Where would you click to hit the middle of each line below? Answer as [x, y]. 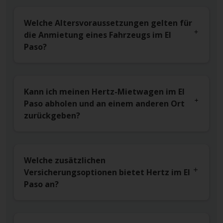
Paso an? [41, 184]
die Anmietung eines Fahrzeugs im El [98, 35]
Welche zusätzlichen [65, 161]
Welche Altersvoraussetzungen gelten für [108, 23]
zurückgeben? [52, 116]
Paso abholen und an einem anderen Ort [104, 104]
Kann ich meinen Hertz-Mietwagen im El [104, 92]
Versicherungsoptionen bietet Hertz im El [107, 172]
